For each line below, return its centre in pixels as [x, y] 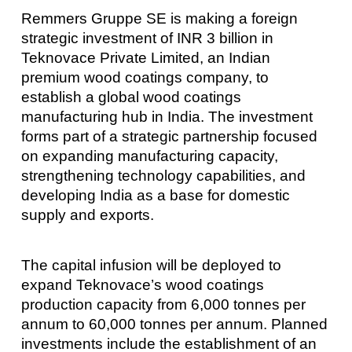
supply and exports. [87, 215]
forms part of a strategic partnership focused [169, 137]
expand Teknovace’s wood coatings [142, 284]
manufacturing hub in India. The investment [167, 117]
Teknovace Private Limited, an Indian [145, 58]
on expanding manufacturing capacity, [149, 156]
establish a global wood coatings [131, 97]
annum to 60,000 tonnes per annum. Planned [174, 324]
